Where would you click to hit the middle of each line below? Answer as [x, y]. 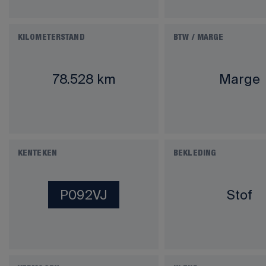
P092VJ [84, 194]
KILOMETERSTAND [51, 37]
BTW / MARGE [199, 37]
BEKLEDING [195, 153]
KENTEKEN [37, 153]
